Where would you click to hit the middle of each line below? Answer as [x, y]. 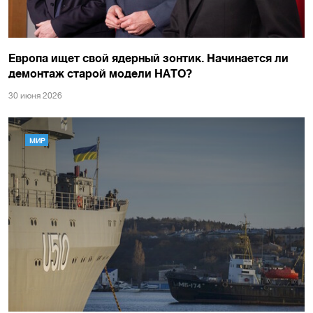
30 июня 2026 [35, 96]
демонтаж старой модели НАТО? [100, 73]
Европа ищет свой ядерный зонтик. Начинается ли [148, 58]
